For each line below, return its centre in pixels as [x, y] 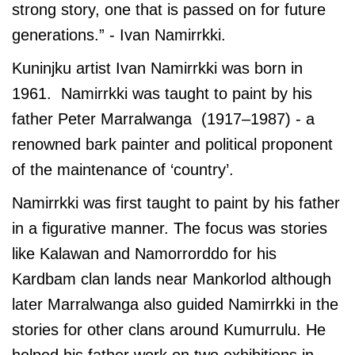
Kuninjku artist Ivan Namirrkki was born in [157, 68]
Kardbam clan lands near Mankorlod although [172, 279]
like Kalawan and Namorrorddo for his [144, 253]
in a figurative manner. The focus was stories [170, 228]
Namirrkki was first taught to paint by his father [176, 202]
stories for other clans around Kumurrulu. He [169, 329]
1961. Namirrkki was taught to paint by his [162, 93]
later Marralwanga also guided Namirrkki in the [175, 304]
